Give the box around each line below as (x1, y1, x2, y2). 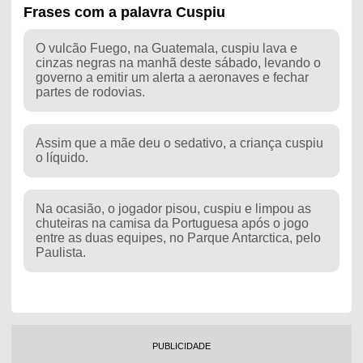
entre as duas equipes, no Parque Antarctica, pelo (35, 230, 321, 245)
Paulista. (35, 245, 86, 259)
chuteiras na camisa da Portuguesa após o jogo (35, 216, 309, 230)
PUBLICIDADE (152, 340, 211, 351)
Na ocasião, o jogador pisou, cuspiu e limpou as (35, 201, 311, 216)
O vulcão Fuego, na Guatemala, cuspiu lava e (35, 41, 297, 55)
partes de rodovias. (35, 84, 145, 99)
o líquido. (35, 150, 88, 164)
